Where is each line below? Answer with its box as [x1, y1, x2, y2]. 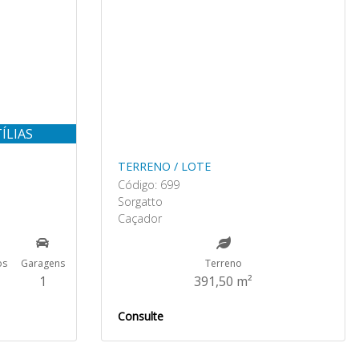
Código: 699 [118, 177, 179, 192]
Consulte [118, 309, 163, 324]
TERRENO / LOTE [118, 159, 211, 174]
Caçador [118, 211, 162, 226]
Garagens [20, 256, 65, 270]
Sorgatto [118, 194, 163, 209]
